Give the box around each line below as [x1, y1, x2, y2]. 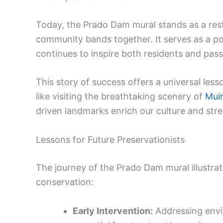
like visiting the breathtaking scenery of [36, 91, 205, 102]
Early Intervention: [73, 206, 153, 217]
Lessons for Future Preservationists [36, 134, 185, 145]
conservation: [36, 177, 94, 188]
